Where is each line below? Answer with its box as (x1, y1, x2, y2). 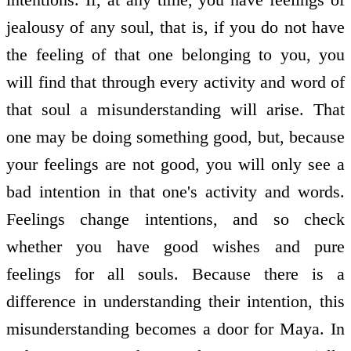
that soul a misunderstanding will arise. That (6, 99, 345, 119)
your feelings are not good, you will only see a (6, 154, 345, 174)
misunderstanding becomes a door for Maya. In (6, 318, 345, 338)
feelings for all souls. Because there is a (6, 263, 345, 284)
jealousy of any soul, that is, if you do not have (6, 16, 345, 37)
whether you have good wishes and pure (6, 236, 345, 256)
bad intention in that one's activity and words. (6, 181, 345, 201)
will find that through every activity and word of (6, 71, 345, 92)
